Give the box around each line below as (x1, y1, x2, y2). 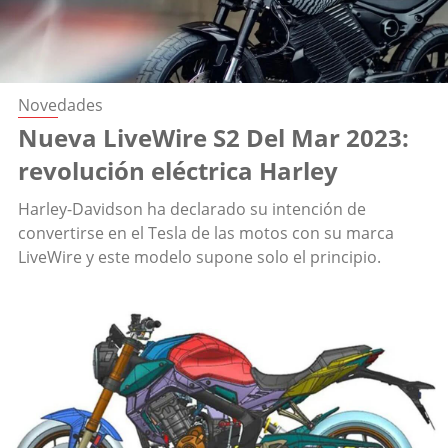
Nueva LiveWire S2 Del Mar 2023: (18, 121, 409, 155)
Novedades (18, 94, 103, 117)
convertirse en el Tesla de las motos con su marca (18, 222, 394, 245)
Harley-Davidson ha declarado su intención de (18, 198, 366, 221)
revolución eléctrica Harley (18, 154, 338, 188)
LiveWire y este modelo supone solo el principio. (18, 246, 381, 269)
